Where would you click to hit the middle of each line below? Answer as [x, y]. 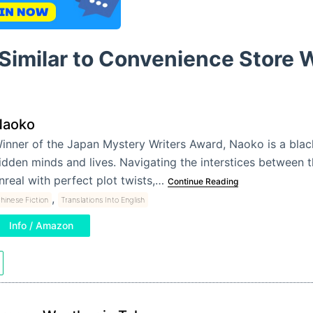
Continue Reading [203, 181]
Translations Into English [103, 200]
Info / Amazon [41, 225]
